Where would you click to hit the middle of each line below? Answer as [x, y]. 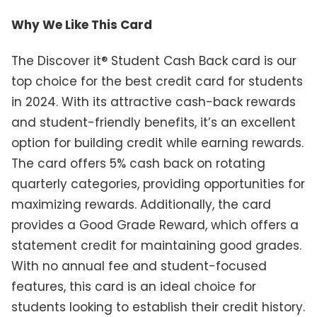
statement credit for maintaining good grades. [156, 246]
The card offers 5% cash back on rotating [138, 164]
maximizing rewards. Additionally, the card [141, 205]
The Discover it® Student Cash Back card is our [154, 61]
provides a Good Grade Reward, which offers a [155, 225]
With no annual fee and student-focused [139, 266]
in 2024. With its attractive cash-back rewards [154, 102]
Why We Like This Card [82, 24]
